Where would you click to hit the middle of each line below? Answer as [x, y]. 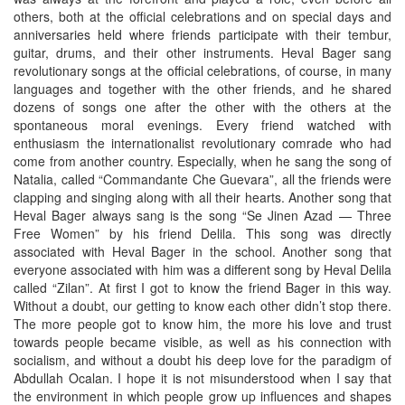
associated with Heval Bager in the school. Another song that [202, 252]
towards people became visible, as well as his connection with [202, 342]
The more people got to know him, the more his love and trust [202, 324]
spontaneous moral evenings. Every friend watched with [202, 125]
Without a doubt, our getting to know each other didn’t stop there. [202, 306]
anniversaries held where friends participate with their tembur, [202, 35]
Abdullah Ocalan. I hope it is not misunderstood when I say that [202, 378]
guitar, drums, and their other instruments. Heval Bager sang [202, 53]
